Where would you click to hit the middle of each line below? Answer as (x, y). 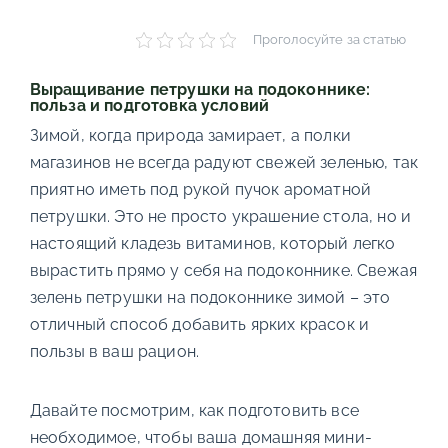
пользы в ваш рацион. (114, 352)
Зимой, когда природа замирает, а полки (190, 136)
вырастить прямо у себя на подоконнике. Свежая (223, 271)
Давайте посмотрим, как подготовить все (194, 411)
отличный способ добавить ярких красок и (199, 325)
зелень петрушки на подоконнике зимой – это (210, 298)
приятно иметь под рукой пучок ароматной (200, 190)
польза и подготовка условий (149, 106)
